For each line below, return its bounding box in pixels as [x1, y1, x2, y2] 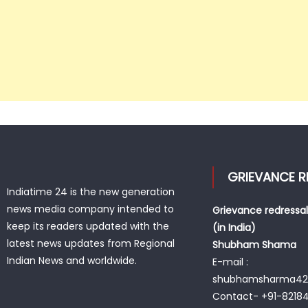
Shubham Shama [212, 238, 299, 252]
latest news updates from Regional [7, 236, 175, 251]
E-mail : [212, 255, 248, 269]
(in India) [212, 221, 256, 235]
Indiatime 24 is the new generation [7, 185, 175, 199]
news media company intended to [7, 202, 175, 217]
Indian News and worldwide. [7, 254, 137, 268]
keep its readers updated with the [7, 219, 170, 234]
